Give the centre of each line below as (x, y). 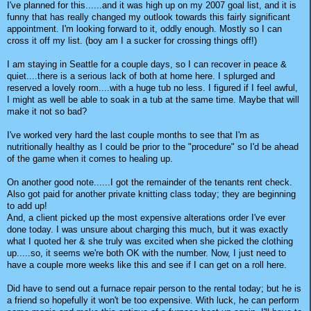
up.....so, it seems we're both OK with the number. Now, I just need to (146, 253)
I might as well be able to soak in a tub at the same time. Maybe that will (153, 99)
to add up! (27, 205)
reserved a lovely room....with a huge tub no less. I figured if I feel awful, (152, 87)
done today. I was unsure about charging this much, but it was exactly (148, 229)
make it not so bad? (47, 111)
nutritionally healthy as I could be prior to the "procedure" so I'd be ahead (153, 146)
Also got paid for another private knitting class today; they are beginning (151, 194)
